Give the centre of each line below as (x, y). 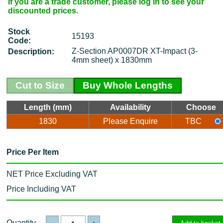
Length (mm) (48, 107)
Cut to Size (40, 85)
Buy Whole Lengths (128, 85)
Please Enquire (130, 121)
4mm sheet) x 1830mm (112, 60)
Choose (201, 107)
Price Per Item (33, 152)
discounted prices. (43, 10)
